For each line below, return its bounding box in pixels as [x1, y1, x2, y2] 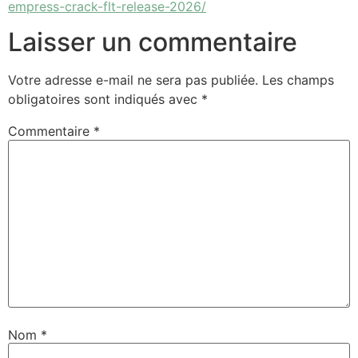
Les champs [262, 72, 334, 89]
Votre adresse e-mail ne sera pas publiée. [8, 72, 258, 89]
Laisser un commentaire [8, 26, 297, 58]
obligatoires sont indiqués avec [8, 91, 201, 108]
